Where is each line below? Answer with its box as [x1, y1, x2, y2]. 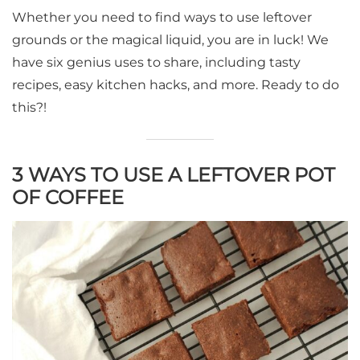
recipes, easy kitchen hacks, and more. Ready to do [12, 77, 339, 93]
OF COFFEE [12, 186, 124, 210]
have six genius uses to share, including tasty [12, 55, 301, 71]
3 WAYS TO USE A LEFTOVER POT [12, 163, 335, 187]
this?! [12, 100, 47, 116]
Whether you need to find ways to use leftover [12, 10, 312, 26]
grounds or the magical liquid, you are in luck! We [12, 32, 329, 48]
